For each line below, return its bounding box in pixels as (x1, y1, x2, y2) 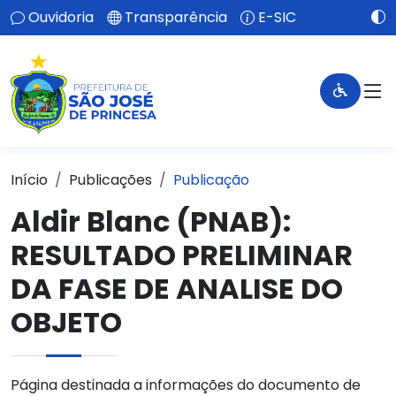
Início (11, 170, 48, 190)
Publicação (173, 170, 249, 190)
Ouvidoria (28, 7, 94, 27)
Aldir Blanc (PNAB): (11, 202, 291, 241)
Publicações (69, 170, 152, 190)
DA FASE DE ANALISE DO (11, 269, 343, 308)
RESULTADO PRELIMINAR (11, 235, 353, 275)
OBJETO (11, 302, 122, 342)
